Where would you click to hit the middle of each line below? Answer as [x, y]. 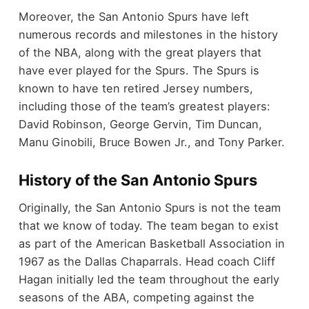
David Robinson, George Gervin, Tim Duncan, [140, 124]
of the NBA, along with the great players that [140, 52]
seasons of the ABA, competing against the [136, 298]
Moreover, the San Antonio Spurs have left [133, 16]
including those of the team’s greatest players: [144, 106]
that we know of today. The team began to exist [148, 226]
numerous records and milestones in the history [148, 34]
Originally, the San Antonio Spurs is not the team [149, 208]
